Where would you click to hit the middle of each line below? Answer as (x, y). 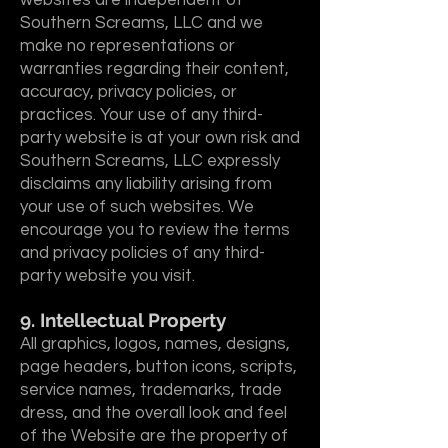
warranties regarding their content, (154, 69)
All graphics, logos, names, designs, (155, 344)
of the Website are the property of (154, 436)
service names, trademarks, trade (151, 390)
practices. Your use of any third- (141, 115)
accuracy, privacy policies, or (128, 92)
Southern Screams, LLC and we (141, 23)
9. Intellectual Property (123, 320)
